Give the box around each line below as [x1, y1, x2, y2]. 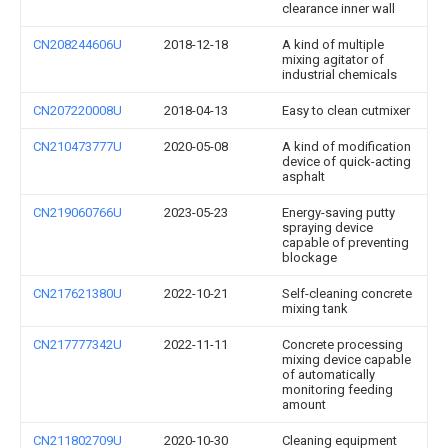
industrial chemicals [282, 67, 397, 82]
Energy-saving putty [282, 205, 395, 220]
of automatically [282, 367, 375, 382]
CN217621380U [33, 286, 122, 301]
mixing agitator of [282, 52, 384, 67]
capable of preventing [282, 235, 409, 250]
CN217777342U [33, 337, 122, 352]
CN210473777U [33, 139, 122, 154]
